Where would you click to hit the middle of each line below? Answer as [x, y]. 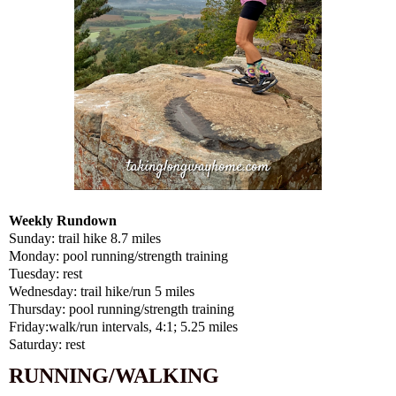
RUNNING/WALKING [114, 376]
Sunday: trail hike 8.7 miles [85, 239]
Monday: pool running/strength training [118, 256]
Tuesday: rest [46, 274]
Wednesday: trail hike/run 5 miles [102, 292]
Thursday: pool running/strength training [122, 309]
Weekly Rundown [63, 221]
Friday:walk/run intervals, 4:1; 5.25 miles [123, 327]
